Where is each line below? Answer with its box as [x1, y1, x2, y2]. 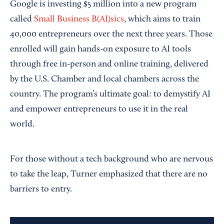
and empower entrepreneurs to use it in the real [10, 105, 188, 114]
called [10, 15, 34, 24]
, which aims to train [124, 15, 200, 24]
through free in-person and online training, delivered [10, 60, 208, 69]
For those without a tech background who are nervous [10, 155, 213, 164]
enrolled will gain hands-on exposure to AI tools [10, 45, 191, 54]
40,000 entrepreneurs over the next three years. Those [10, 30, 212, 39]
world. [10, 120, 34, 129]
